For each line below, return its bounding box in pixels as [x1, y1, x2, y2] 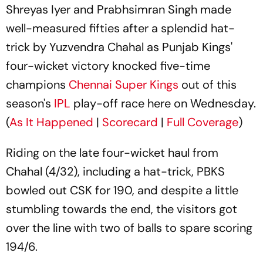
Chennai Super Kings [69, 77, 178, 92]
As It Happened [9, 114, 93, 130]
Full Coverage [167, 114, 238, 130]
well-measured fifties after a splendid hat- [6, 21, 235, 36]
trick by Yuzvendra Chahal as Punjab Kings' [6, 39, 232, 55]
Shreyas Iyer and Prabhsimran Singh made [6, 2, 231, 17]
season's [6, 96, 54, 111]
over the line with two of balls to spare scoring [6, 220, 252, 235]
